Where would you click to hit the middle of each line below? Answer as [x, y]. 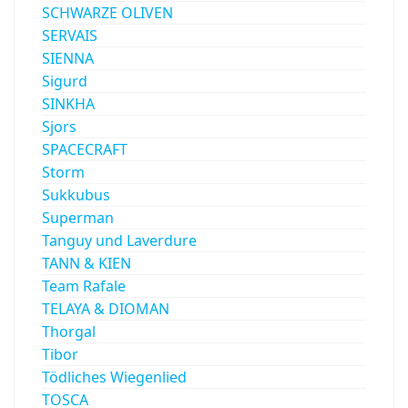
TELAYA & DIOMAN [106, 308]
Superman [78, 217]
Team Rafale [84, 286]
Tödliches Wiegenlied [114, 377]
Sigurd [65, 81]
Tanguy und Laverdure [119, 240]
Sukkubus [76, 194]
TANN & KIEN [87, 263]
